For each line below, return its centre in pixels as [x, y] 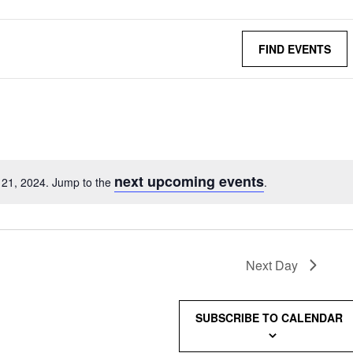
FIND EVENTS [295, 48]
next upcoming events [189, 181]
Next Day [271, 265]
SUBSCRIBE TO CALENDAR [269, 317]
